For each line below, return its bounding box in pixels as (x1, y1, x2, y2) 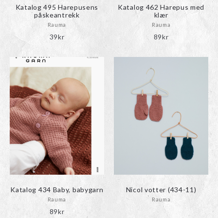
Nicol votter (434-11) (126, 185, 197, 194)
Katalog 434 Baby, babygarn (10, 185, 104, 194)
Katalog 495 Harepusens (15, 3, 99, 12)
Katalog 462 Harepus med (118, 3, 205, 12)
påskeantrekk (34, 11, 80, 19)
